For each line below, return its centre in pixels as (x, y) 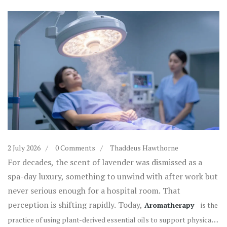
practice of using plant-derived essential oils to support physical (111, 220)
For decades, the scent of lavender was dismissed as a (105, 162)
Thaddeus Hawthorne (144, 148)
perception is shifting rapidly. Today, (76, 205)
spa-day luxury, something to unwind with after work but (113, 177)
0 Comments (75, 148)
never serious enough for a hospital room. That (94, 191)
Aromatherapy (169, 205)
